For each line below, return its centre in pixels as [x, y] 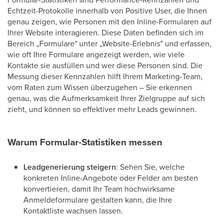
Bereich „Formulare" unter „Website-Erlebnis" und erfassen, [110, 43]
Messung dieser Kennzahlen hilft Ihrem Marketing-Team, [105, 76]
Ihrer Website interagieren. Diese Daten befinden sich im [106, 32]
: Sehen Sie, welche [150, 167]
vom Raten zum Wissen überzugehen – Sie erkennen [100, 87]
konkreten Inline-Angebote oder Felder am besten [111, 178]
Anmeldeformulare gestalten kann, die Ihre [98, 200]
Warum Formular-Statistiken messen [85, 142]
